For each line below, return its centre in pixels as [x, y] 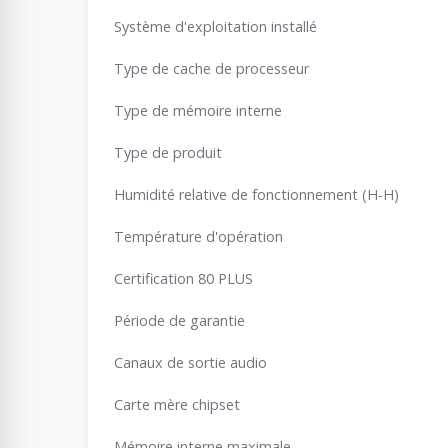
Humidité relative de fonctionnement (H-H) [256, 194]
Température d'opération [198, 236]
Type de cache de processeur [211, 68]
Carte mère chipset [177, 404]
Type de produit [168, 152]
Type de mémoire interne [198, 110]
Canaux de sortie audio [190, 362]
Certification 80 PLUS [183, 278]
